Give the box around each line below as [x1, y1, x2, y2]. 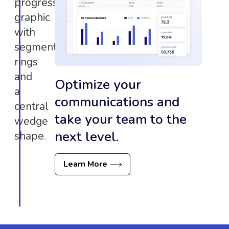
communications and [55, 93, 180, 111]
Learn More [63, 158, 108, 170]
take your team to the [55, 110, 187, 129]
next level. [55, 128, 119, 146]
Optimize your [55, 76, 142, 94]
